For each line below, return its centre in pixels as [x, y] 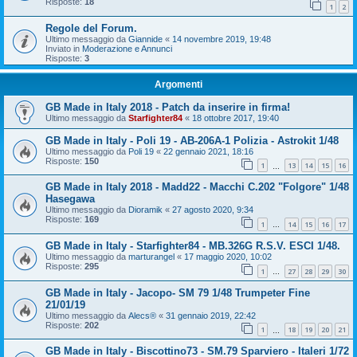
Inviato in [64, 48]
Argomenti [178, 84]
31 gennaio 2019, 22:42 [211, 315]
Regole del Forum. [91, 28]
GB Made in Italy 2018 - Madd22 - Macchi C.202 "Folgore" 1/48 [197, 187]
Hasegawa [70, 199]
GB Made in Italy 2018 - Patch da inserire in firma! [168, 107]
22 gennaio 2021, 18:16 [208, 151]
